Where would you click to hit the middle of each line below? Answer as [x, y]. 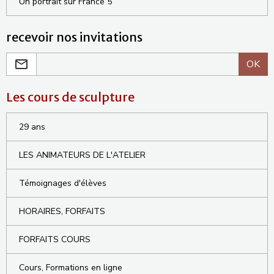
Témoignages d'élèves [63, 183]
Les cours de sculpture [70, 97]
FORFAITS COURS [55, 240]
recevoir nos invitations [74, 37]
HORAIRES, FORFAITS [62, 212]
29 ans [32, 127]
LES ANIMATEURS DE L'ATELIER [82, 155]
